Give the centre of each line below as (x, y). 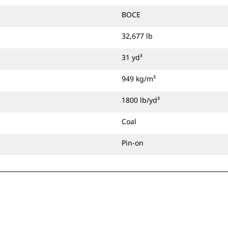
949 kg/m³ (139, 79)
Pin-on (133, 143)
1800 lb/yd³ (141, 100)
